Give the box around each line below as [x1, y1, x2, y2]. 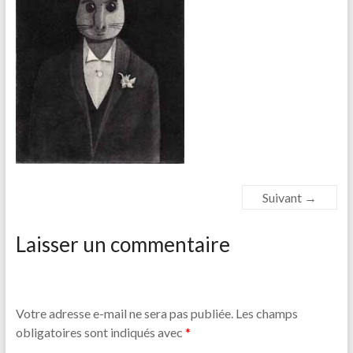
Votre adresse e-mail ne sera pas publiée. [15, 305, 233, 321]
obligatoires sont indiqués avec [15, 324, 185, 340]
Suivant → [262, 189, 318, 205]
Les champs [235, 305, 298, 321]
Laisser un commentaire [15, 231, 230, 257]
